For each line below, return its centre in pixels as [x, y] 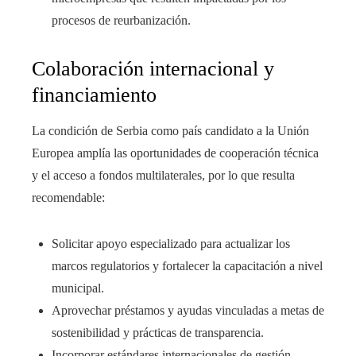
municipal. [78, 288]
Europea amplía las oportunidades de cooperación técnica [175, 153]
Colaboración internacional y [153, 69]
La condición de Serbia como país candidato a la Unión [170, 131]
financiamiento [94, 95]
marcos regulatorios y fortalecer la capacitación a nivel [187, 266]
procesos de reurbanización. [121, 21]
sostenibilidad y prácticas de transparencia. [158, 333]
